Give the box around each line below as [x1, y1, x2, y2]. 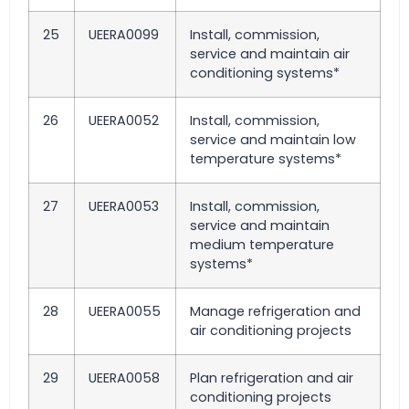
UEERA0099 [89, 26, 159, 44]
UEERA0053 [89, 197, 159, 215]
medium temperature [190, 236, 334, 254]
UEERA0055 [89, 302, 161, 320]
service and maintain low [190, 131, 356, 149]
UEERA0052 [89, 111, 159, 130]
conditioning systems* [190, 64, 340, 82]
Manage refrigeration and [190, 302, 361, 320]
